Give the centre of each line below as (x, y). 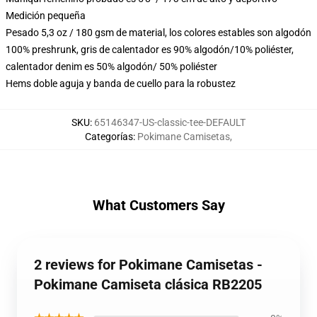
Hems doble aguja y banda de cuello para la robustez (121, 83)
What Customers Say (158, 205)
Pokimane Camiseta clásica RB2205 (148, 284)
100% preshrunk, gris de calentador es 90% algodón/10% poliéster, (150, 50)
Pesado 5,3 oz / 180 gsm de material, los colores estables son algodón (158, 33)
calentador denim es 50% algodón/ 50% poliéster (111, 67)
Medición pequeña (46, 16)
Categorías (109, 137)
